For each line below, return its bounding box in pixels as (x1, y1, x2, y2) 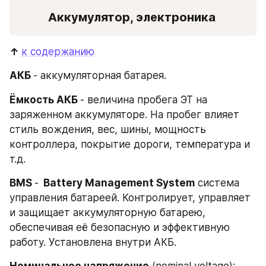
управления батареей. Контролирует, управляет (9, 191, 251, 204)
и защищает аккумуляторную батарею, (9, 206, 205, 218)
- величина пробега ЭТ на (80, 93, 207, 106)
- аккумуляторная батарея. (33, 69, 166, 82)
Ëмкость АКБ (9, 93, 80, 106)
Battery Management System (39, 176, 195, 189)
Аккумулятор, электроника (47, 9, 218, 24)
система (195, 176, 239, 189)
